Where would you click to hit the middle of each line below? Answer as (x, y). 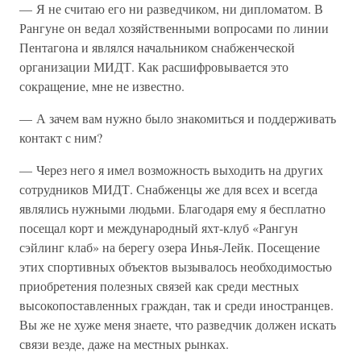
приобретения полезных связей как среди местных (159, 286)
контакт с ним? (61, 137)
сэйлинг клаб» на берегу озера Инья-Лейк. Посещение (170, 247)
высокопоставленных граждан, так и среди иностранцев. (176, 305)
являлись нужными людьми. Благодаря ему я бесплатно (172, 208)
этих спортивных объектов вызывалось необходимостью (176, 266)
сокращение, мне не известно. (102, 86)
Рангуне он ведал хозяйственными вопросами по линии (174, 28)
